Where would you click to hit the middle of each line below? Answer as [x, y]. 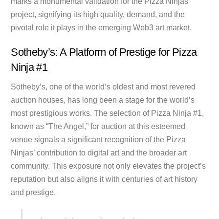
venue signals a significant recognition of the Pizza [99, 139]
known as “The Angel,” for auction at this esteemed [98, 126]
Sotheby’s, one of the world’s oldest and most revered [103, 87]
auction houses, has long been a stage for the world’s [103, 100]
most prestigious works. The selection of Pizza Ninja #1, [108, 113]
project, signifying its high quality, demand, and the [98, 14]
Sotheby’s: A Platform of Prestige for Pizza [104, 52]
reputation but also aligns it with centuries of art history [104, 179]
